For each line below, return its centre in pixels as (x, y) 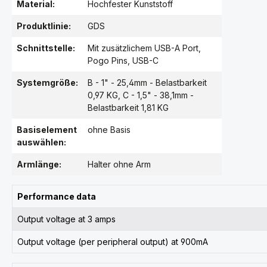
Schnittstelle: (46, 48)
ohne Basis (109, 130)
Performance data (57, 196)
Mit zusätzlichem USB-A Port (143, 48)
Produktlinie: (44, 26)
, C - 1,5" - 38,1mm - (156, 95)
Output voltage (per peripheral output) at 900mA (113, 242)
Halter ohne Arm (119, 164)
